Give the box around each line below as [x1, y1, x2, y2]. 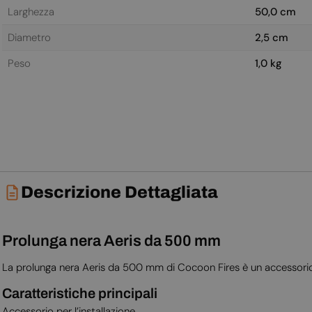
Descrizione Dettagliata [21, 183, 218, 202]
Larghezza [7, 4, 54, 19]
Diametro [7, 30, 51, 45]
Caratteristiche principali [1, 285, 157, 301]
